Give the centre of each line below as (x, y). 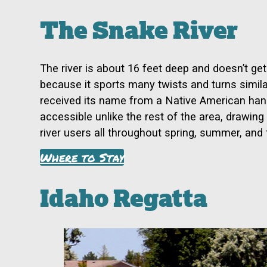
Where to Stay (82, 158)
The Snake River (139, 30)
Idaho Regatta (124, 198)
